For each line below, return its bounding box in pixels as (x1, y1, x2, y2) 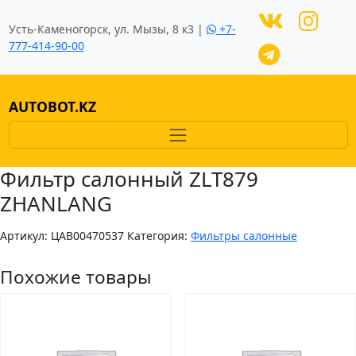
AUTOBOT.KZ (8, 97, 96, 117)
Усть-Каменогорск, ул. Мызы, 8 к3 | (8, 21, 207, 37)
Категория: (127, 228, 191, 243)
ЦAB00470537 (51, 228, 124, 243)
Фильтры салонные (191, 228, 297, 243)
